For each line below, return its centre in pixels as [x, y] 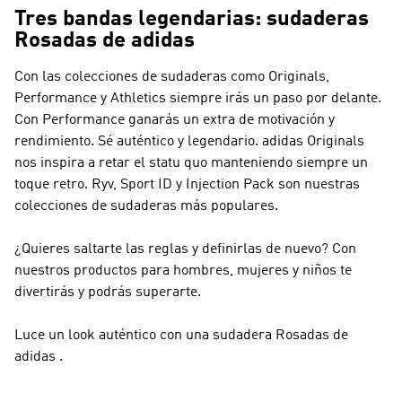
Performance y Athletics [90, 99]
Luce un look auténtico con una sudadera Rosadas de [181, 336]
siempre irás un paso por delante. [274, 99]
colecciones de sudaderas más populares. [146, 206]
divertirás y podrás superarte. [108, 293]
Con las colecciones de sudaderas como [141, 77]
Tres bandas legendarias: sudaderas [192, 20]
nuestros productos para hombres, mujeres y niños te [183, 271]
